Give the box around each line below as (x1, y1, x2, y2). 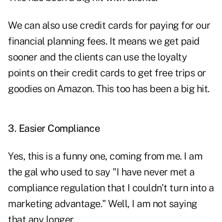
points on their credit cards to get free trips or (8, 67, 206, 79)
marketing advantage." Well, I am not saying (8, 198, 197, 210)
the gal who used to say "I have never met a (8, 166, 195, 178)
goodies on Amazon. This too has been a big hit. (8, 83, 210, 95)
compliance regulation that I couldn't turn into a (8, 182, 214, 194)
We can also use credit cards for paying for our (8, 19, 211, 32)
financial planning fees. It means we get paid (8, 35, 200, 48)
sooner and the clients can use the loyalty (8, 51, 187, 63)
